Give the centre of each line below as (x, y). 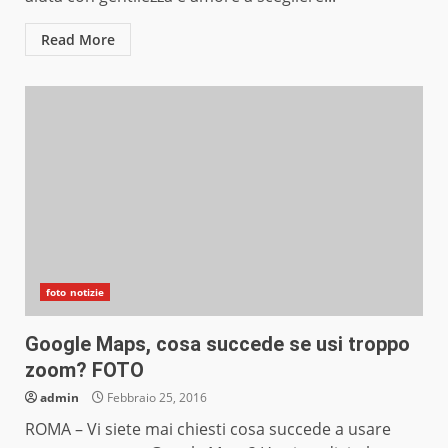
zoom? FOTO (84, 370)
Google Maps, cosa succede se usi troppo (217, 344)
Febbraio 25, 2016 (155, 398)
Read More (78, 40)
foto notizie (75, 292)
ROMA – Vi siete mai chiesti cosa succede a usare (208, 429)
